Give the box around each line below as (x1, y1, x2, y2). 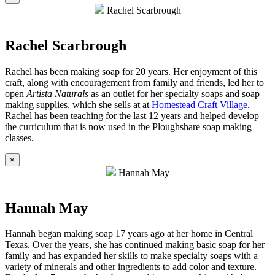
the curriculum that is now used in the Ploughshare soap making (5, 121, 252, 132)
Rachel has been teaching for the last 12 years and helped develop (5, 110, 259, 121)
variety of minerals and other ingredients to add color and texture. (5, 261, 257, 273)
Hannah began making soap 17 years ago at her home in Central (5, 228, 253, 239)
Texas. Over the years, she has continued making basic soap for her (5, 239, 265, 250)
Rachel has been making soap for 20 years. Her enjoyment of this (5, 66, 257, 77)
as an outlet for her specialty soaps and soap (88, 88, 260, 99)
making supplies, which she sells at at (5, 99, 152, 110)
